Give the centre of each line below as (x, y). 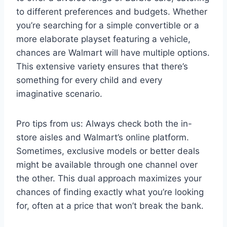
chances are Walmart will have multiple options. (113, 52)
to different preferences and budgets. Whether (112, 11)
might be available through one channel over (107, 164)
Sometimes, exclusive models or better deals (108, 151)
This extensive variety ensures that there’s (102, 66)
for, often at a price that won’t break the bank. (110, 205)
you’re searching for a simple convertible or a (108, 25)
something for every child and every (89, 80)
